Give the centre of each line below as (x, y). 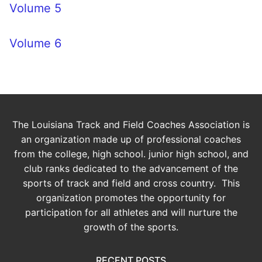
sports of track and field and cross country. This (131, 183)
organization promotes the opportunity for (131, 197)
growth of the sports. (131, 227)
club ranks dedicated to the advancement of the (131, 168)
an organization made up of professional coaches (131, 139)
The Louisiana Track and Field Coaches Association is (131, 124)
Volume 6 (35, 44)
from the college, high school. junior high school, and (131, 154)
